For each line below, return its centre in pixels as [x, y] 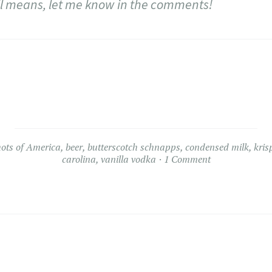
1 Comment [187, 159]
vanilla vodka [128, 159]
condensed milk [217, 147]
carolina [79, 159]
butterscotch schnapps [134, 147]
